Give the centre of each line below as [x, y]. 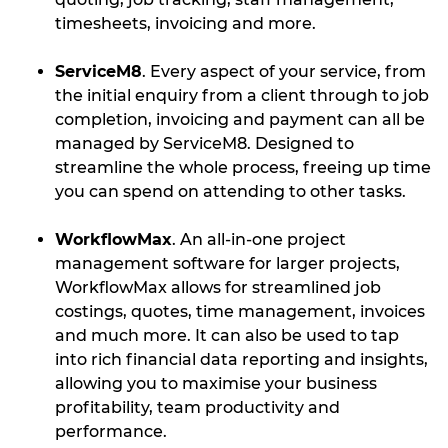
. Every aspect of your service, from [284, 71]
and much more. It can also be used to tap [227, 335]
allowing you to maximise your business [216, 383]
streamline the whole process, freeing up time [243, 167]
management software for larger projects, [227, 263]
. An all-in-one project [259, 239]
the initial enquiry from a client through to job [242, 95]
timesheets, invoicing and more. [185, 23]
